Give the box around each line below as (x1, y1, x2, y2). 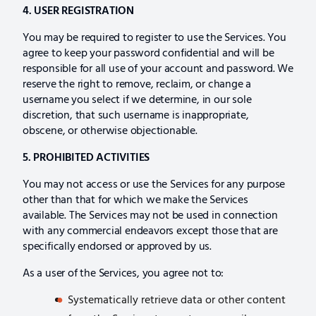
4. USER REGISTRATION (23, 1, 134, 20)
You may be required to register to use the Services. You (23, 28, 286, 47)
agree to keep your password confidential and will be (23, 44, 274, 63)
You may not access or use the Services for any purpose (23, 175, 286, 194)
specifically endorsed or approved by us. (23, 237, 212, 256)
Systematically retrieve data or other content (68, 291, 286, 310)
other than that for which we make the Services (23, 190, 248, 209)
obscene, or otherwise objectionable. (23, 121, 197, 140)
